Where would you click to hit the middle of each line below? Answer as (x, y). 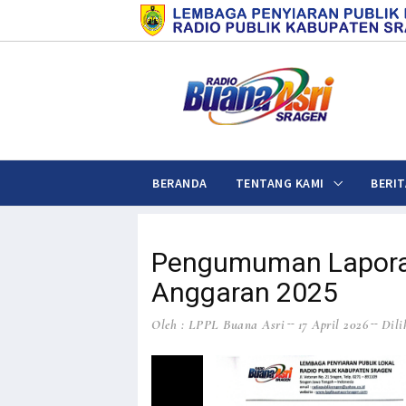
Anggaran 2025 (245, 292)
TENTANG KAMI (280, 183)
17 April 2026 (333, 324)
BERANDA (180, 183)
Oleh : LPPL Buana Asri (218, 324)
